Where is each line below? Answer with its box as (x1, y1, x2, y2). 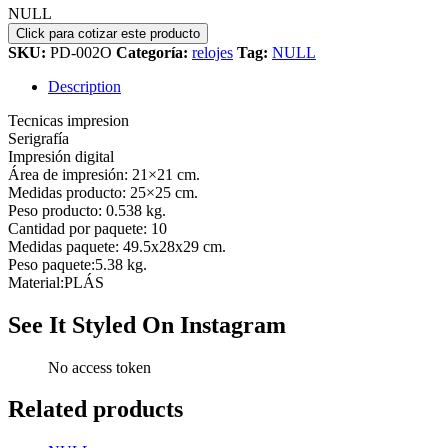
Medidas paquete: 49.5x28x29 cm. (8, 237, 226, 255)
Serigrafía (8, 129, 69, 147)
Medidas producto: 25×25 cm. (8, 183, 198, 201)
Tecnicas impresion (8, 111, 129, 129)
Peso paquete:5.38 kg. (8, 255, 147, 273)
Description (48, 77, 121, 95)
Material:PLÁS (8, 273, 104, 291)
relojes (192, 43, 233, 61)
